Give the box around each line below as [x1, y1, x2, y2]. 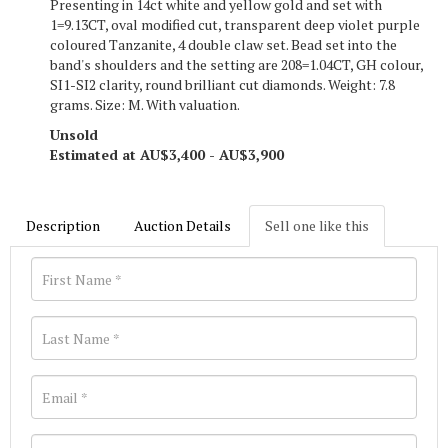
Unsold [50, 125, 98, 144]
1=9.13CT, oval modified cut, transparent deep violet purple [50, 15, 420, 34]
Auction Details [134, 216, 231, 235]
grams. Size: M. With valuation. [50, 95, 240, 114]
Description [26, 216, 100, 235]
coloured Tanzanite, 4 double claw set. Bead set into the [50, 35, 397, 54]
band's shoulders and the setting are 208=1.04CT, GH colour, [50, 55, 423, 74]
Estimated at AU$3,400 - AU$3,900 [50, 145, 284, 164]
